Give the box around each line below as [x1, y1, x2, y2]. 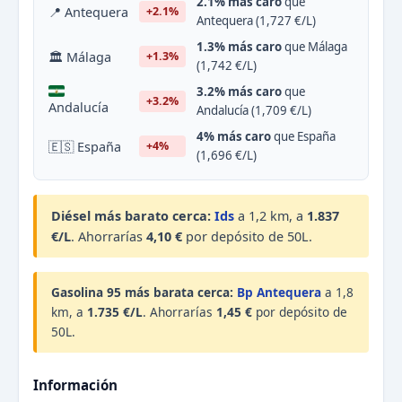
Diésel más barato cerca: [51, 207, 211, 224]
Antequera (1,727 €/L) [197, 13, 316, 29]
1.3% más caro [197, 39, 282, 55]
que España [271, 128, 336, 144]
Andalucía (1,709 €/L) [197, 102, 311, 118]
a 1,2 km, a [234, 207, 307, 224]
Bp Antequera [237, 284, 321, 301]
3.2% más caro [197, 83, 282, 100]
